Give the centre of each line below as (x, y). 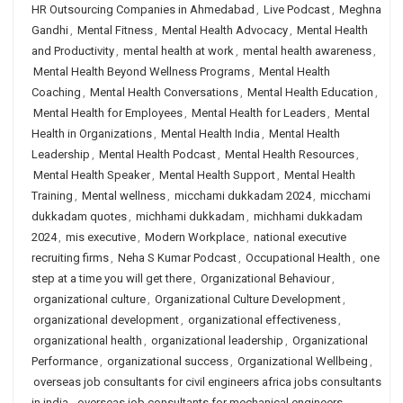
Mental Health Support (217, 175)
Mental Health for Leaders (259, 113)
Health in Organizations (92, 134)
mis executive (101, 237)
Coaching (56, 92)
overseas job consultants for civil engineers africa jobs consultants (207, 382)
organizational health (88, 340)
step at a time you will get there (112, 278)
